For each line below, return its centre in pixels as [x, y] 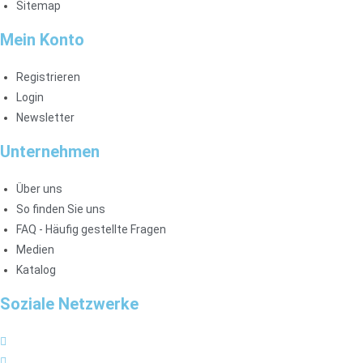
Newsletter [45, 117]
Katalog [36, 269]
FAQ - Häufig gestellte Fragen [91, 229]
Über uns [39, 188]
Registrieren [48, 77]
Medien [35, 249]
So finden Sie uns [61, 209]
